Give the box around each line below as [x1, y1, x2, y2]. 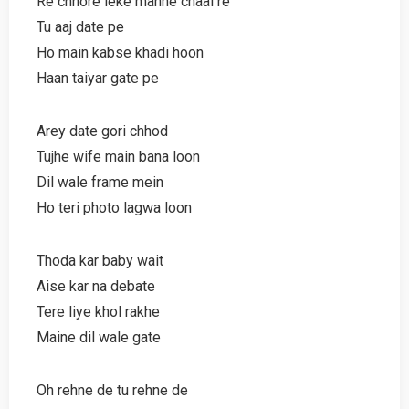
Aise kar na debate [37, 277, 155, 295]
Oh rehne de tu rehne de [37, 381, 188, 399]
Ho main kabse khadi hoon [37, 43, 204, 61]
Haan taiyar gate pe [37, 68, 159, 87]
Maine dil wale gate [37, 328, 161, 346]
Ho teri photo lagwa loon [37, 198, 192, 216]
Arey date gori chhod [37, 121, 168, 140]
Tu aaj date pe [37, 17, 124, 36]
